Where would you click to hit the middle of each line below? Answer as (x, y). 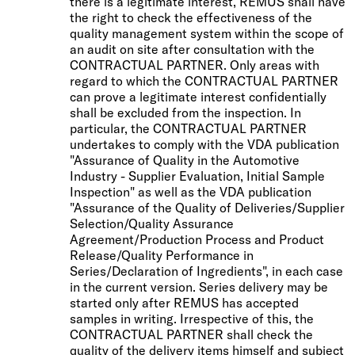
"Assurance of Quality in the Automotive (185, 160)
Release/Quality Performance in (162, 255)
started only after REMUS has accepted (184, 302)
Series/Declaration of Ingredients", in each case (206, 271)
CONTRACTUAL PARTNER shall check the (191, 334)
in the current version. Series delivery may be (199, 286)
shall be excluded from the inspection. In (185, 112)
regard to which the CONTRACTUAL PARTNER (204, 80)
